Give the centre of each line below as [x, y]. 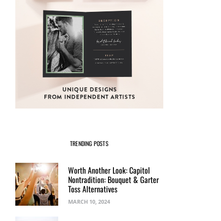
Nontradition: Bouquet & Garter [113, 180]
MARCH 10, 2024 [89, 202]
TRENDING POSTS [89, 144]
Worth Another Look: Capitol [109, 170]
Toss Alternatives [92, 189]
